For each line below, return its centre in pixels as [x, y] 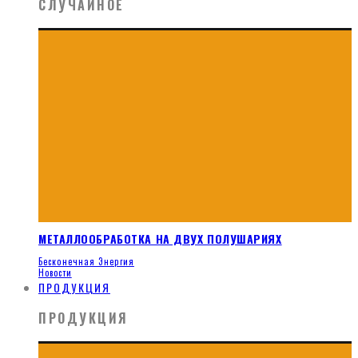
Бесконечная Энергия [86, 262]
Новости [55, 273]
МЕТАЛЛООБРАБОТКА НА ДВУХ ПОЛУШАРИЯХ [160, 239]
